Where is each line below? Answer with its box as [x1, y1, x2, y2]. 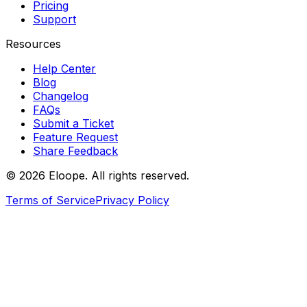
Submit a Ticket [33, 116, 114, 131]
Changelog [33, 89, 88, 103]
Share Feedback [33, 144, 118, 158]
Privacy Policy [95, 193, 169, 208]
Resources [5, 37, 61, 51]
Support [33, 12, 76, 27]
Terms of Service [5, 193, 95, 208]
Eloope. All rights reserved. [45, 169, 189, 183]
